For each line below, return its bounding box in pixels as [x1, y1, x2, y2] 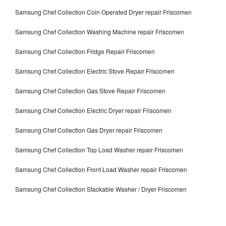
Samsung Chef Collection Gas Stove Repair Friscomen [15, 86, 165, 95]
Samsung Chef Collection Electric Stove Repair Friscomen [15, 66, 175, 75]
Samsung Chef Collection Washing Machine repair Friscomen [15, 27, 184, 36]
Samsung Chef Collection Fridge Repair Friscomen [15, 46, 155, 55]
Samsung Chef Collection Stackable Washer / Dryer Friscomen [15, 184, 187, 193]
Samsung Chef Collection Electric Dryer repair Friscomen [15, 105, 172, 115]
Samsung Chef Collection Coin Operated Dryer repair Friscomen [15, 7, 192, 16]
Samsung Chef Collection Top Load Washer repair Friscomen [15, 145, 183, 154]
